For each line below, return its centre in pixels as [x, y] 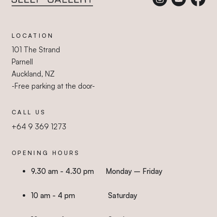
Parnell [23, 62]
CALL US [29, 112]
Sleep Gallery [33, 13]
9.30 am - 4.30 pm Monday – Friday [98, 171]
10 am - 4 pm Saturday [84, 195]
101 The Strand [36, 50]
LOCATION [33, 36]
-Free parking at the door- [53, 86]
